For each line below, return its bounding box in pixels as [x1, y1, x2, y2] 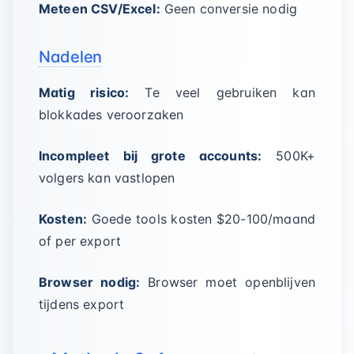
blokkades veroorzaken [39, 107, 184, 122]
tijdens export [39, 296, 125, 312]
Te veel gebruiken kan [129, 85, 315, 100]
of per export [39, 233, 122, 249]
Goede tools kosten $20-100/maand [87, 211, 315, 227]
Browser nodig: [39, 274, 141, 290]
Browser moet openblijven [140, 274, 315, 290]
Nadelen [39, 47, 102, 66]
